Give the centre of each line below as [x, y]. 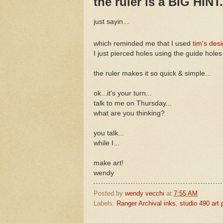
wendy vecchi [145, 193]
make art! [109, 163]
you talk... [109, 133]
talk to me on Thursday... [133, 103]
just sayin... [111, 21]
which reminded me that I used [143, 43]
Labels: [105, 203]
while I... [107, 143]
